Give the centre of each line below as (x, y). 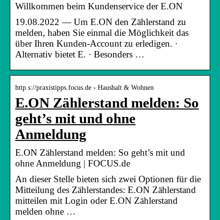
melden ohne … (45, 211)
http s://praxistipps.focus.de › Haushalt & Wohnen (84, 87)
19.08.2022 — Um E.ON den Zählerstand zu (101, 22)
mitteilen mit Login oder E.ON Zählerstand (96, 200)
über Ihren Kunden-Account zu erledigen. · (96, 43)
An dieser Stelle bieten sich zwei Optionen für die (108, 179)
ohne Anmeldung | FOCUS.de (73, 163)
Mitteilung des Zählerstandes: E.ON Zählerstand (106, 190)
